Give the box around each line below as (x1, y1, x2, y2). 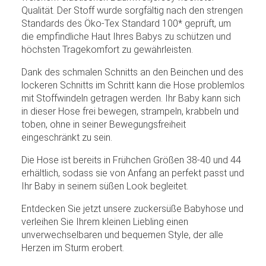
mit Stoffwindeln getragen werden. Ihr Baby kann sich (21, 92, 240, 104)
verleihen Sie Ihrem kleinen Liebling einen (21, 216, 188, 227)
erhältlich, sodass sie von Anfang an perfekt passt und (21, 167, 244, 179)
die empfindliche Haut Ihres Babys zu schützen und (21, 30, 231, 42)
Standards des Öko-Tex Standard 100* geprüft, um (21, 17, 231, 29)
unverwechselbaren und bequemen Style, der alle (21, 229, 223, 240)
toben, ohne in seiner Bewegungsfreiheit (21, 118, 186, 130)
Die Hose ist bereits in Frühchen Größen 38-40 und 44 (21, 154, 241, 166)
